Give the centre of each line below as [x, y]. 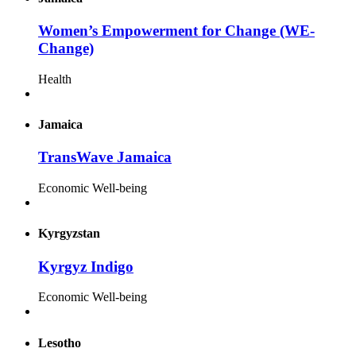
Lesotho [60, 342]
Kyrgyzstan [69, 234]
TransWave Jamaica [105, 157]
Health [55, 79]
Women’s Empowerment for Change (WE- [176, 31]
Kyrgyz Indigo [86, 266]
